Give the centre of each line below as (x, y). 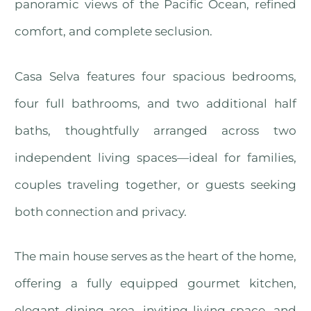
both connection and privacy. (101, 211)
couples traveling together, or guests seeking (155, 184)
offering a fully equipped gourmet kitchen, (155, 284)
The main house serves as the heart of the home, (155, 257)
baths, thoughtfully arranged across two (155, 130)
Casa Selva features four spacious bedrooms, (155, 76)
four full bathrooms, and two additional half (155, 103)
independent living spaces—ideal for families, (155, 157)
